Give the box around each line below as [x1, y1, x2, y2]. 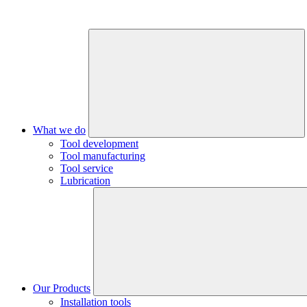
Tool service [60, 162, 113, 174]
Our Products [33, 282, 90, 294]
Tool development [60, 138, 138, 149]
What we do [33, 124, 86, 136]
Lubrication [60, 175, 110, 186]
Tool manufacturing [60, 150, 145, 162]
